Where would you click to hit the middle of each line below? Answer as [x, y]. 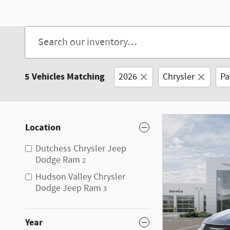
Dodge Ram [58, 160]
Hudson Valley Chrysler [80, 177]
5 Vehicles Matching [65, 76]
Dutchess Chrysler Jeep [81, 149]
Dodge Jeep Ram [68, 188]
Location [43, 127]
